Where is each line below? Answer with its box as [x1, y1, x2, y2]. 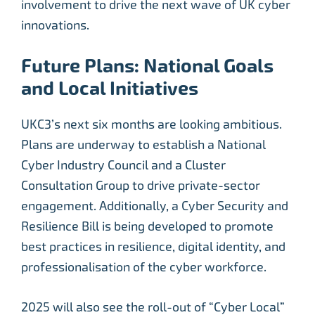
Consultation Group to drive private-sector [21, 177, 260, 193]
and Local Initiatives [21, 77, 198, 100]
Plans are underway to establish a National [21, 136, 266, 152]
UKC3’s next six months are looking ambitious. [21, 116, 282, 131]
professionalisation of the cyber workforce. [21, 259, 266, 274]
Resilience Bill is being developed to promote [21, 218, 274, 233]
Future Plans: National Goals [21, 54, 274, 77]
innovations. [21, 17, 89, 32]
